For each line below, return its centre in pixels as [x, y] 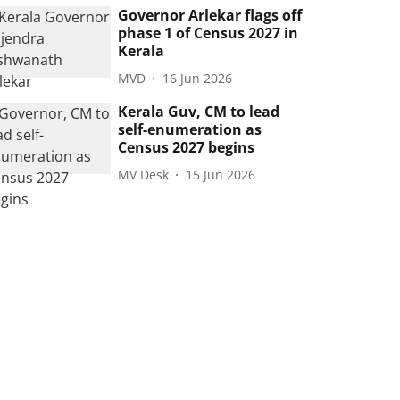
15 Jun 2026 [221, 174]
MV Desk [144, 174]
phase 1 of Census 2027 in [208, 33]
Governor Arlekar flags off [210, 15]
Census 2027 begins [187, 147]
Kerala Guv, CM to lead [199, 112]
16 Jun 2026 [198, 78]
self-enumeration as [190, 129]
